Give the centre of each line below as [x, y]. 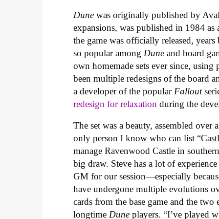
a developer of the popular [124, 91]
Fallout [188, 91]
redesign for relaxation [115, 104]
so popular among [109, 53]
